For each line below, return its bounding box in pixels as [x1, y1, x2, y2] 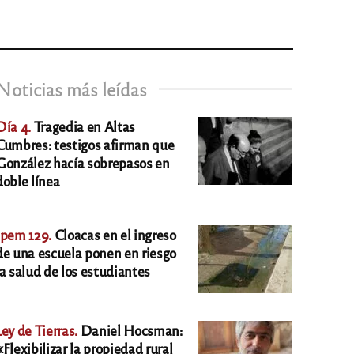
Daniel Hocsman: [77, 321, 183, 340]
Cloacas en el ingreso [51, 225, 176, 244]
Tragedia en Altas [31, 117, 136, 136]
